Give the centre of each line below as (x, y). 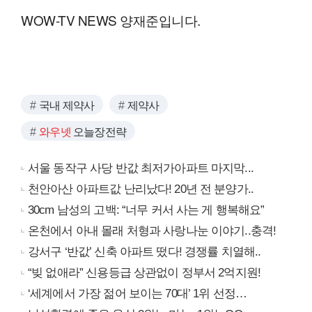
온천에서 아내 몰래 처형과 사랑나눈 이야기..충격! (152, 231)
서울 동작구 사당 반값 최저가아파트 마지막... (141, 169)
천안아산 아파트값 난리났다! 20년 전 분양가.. (141, 189)
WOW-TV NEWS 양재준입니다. (111, 20)
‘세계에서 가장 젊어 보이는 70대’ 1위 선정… (138, 294)
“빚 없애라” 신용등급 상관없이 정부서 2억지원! (145, 273)
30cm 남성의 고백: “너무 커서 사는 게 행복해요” (146, 210)
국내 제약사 (67, 106)
